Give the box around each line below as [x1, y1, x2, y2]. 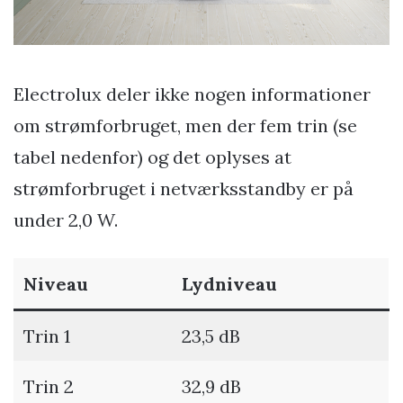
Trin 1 [23, 325, 70, 348]
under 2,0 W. [13, 209, 118, 232]
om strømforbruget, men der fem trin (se [13, 114, 357, 138]
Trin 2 [23, 375, 74, 399]
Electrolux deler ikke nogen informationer [13, 83, 371, 106]
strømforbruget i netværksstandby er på [13, 177, 354, 201]
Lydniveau [182, 273, 277, 296]
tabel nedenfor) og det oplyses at [13, 146, 291, 169]
